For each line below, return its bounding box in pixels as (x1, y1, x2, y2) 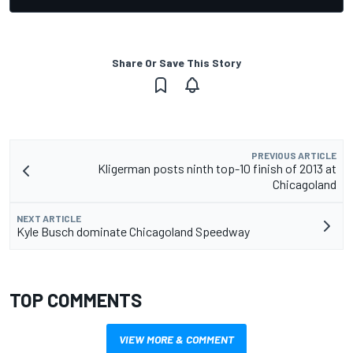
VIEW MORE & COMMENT (119, 333, 234, 347)
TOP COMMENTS (9, 288, 142, 312)
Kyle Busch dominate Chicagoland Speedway (17, 224, 250, 240)
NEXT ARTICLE (17, 213, 81, 225)
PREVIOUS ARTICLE (251, 150, 336, 162)
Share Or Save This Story (112, 56, 241, 70)
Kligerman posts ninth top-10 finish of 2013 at (98, 161, 336, 176)
